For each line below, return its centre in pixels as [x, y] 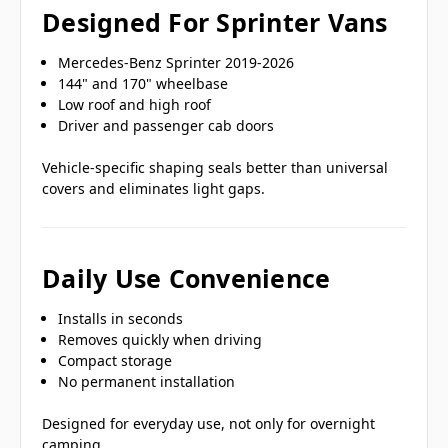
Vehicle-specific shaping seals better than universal [215, 167]
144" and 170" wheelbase [143, 83]
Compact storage [115, 360]
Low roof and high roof [135, 104]
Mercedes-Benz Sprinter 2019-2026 [176, 62]
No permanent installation [147, 381]
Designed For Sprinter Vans [215, 22]
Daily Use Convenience [186, 277]
